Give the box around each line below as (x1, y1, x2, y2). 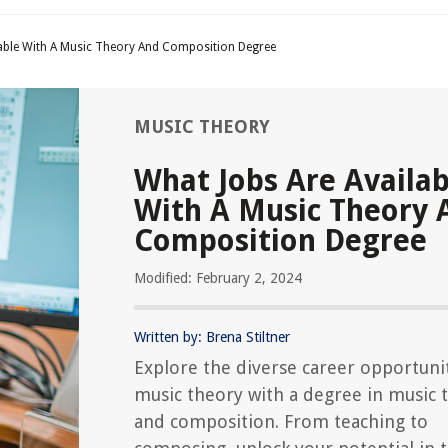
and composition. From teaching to (134, 411, 428, 432)
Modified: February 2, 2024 (134, 270, 302, 286)
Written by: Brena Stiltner (134, 329, 290, 345)
